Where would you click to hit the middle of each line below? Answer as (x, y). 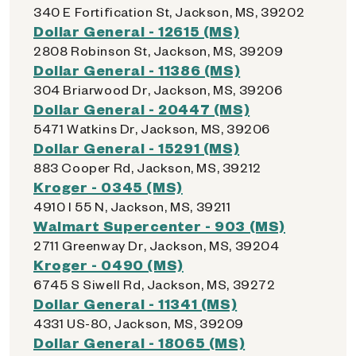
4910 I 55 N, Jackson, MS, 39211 (132, 206)
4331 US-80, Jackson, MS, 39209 (139, 323)
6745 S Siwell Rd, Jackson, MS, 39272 (155, 284)
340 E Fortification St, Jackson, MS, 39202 (169, 12)
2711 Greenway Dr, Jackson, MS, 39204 (157, 245)
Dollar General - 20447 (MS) (142, 108)
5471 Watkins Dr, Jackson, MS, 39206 (152, 128)
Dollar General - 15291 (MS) (137, 147)
